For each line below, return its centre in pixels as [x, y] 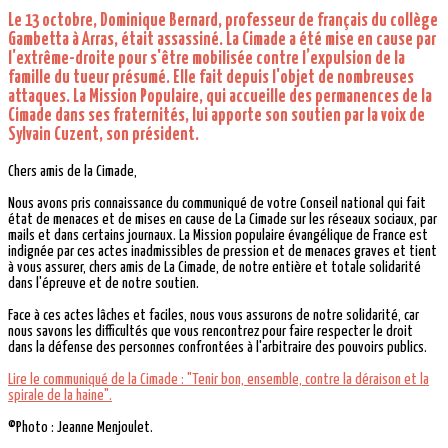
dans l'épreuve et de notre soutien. [103, 284]
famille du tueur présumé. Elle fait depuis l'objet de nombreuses [211, 78]
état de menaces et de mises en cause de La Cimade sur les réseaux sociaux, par [222, 220]
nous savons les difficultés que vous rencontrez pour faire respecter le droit [210, 332]
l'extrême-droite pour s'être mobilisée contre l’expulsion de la [206, 59]
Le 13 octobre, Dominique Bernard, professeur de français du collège [223, 21]
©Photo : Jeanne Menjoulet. [80, 428]
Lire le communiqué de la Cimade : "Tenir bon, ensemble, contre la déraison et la [218, 380]
